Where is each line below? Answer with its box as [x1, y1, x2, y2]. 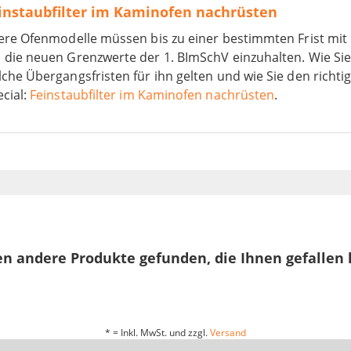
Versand [210, 326, 246, 340]
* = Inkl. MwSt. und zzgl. [105, 326, 210, 340]
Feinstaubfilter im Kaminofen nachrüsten [30, 86, 275, 104]
